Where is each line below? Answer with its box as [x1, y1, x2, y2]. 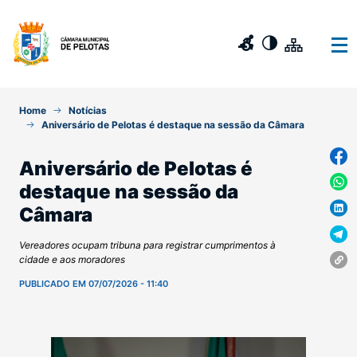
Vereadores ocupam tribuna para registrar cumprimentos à [19, 239, 276, 251]
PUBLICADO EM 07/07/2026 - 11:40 [19, 278, 168, 289]
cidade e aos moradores [19, 253, 125, 265]
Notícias [69, 104, 107, 116]
